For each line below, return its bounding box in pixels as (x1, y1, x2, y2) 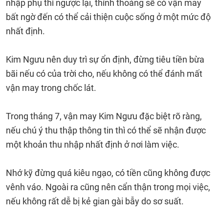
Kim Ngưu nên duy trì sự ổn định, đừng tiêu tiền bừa (6, 54, 204, 65)
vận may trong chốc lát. (6, 83, 96, 93)
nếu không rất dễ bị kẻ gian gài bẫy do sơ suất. (6, 196, 184, 206)
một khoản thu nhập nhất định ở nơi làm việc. (6, 139, 179, 150)
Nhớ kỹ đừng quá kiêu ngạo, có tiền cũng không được (6, 168, 210, 178)
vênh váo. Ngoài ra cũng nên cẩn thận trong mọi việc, (6, 182, 210, 192)
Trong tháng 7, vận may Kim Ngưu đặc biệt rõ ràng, (6, 111, 202, 121)
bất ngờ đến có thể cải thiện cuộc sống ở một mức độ (6, 12, 211, 22)
